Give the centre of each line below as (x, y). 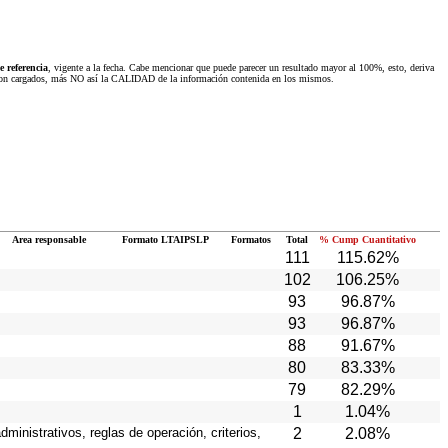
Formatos (250, 239)
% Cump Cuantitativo (367, 239)
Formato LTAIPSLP (165, 239)
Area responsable (49, 239)
